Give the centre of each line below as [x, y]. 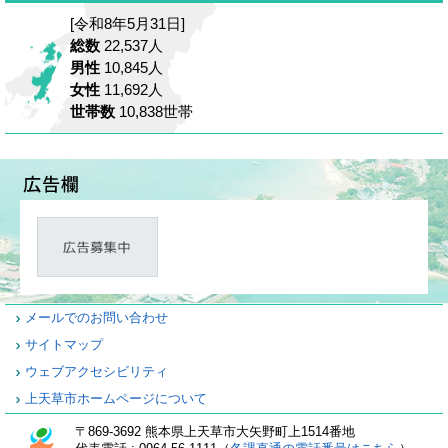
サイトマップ [64, 345]
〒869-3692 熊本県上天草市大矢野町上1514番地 [215, 432]
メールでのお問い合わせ [96, 318]
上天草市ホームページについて [116, 399]
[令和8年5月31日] [127, 24]
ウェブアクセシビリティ [96, 372]
